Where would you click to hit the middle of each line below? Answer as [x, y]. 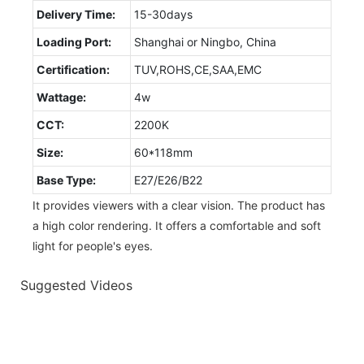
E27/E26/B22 [168, 180]
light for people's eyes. [93, 245]
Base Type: [66, 180]
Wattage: [61, 97]
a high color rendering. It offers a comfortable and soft [177, 225]
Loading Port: [74, 41]
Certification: [73, 69]
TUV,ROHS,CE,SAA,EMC [198, 69]
